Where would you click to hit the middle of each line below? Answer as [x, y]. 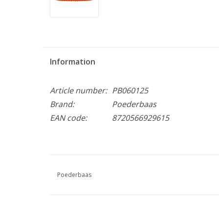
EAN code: [68, 118]
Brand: [62, 104]
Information [73, 61]
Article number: [78, 90]
